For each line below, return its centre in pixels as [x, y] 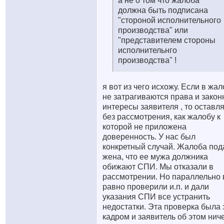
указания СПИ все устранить [156, 197]
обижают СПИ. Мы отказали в [158, 167]
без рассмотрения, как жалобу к [161, 117]
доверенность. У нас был [149, 137]
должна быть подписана [163, 10]
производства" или [153, 30]
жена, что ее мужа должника [155, 157]
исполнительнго [147, 50]
